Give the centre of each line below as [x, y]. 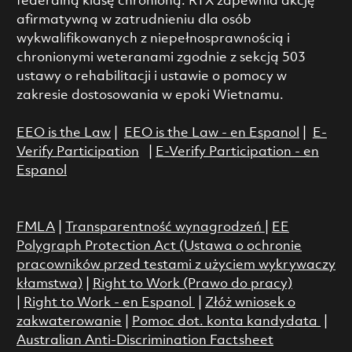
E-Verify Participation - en [237, 152]
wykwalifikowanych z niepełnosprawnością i [153, 38]
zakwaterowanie [69, 321]
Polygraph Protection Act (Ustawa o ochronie [159, 246]
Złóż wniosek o [250, 302]
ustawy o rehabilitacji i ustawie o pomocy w [151, 76]
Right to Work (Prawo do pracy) [192, 284]
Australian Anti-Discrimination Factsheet [145, 340]
